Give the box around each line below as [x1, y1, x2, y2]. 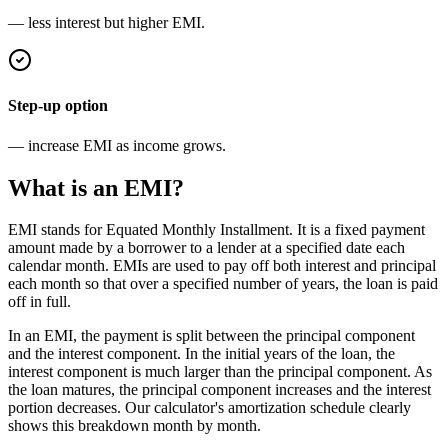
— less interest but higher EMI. [8, 14, 205, 32]
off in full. [8, 293, 71, 311]
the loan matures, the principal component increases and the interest [8, 381, 431, 399]
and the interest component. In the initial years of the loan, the [8, 345, 395, 363]
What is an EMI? [8, 174, 184, 201]
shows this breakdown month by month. [8, 417, 261, 435]
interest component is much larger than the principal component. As [8, 363, 432, 381]
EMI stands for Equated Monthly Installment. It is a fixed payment [8, 221, 425, 239]
